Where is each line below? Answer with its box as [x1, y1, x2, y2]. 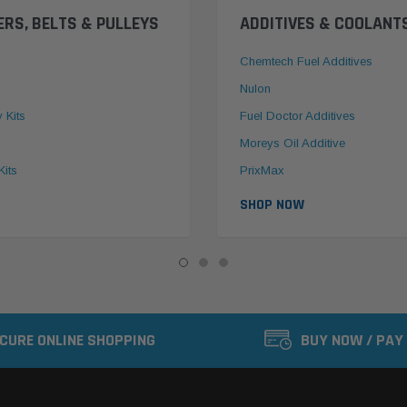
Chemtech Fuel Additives [240, 55, 372, 69]
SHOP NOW [240, 195, 304, 215]
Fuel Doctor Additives [240, 109, 355, 124]
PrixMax [240, 164, 284, 178]
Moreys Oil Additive [240, 136, 345, 151]
